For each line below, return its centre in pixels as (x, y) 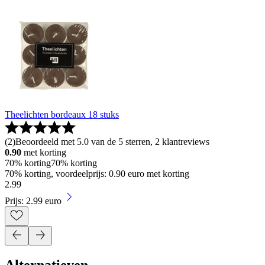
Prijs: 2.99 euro (33, 201)
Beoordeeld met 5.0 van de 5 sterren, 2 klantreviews (112, 141)
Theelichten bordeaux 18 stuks (62, 114)
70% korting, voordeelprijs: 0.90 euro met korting (97, 173)
